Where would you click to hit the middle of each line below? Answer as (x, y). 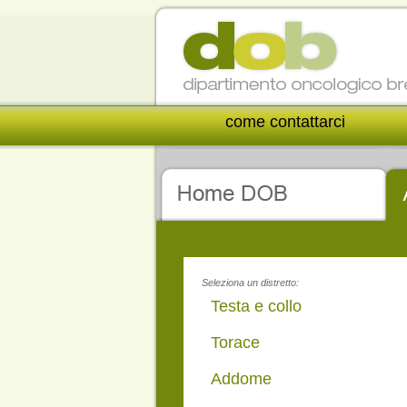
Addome (241, 379)
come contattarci (285, 122)
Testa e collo (256, 306)
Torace (235, 342)
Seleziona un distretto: (250, 283)
